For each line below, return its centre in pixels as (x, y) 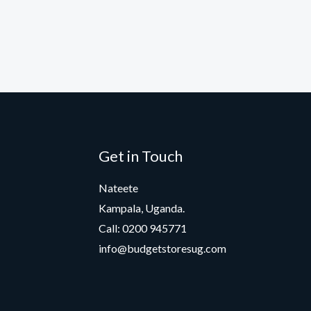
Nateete (118, 188)
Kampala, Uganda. (142, 208)
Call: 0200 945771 (143, 228)
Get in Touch (141, 155)
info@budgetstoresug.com (162, 248)
